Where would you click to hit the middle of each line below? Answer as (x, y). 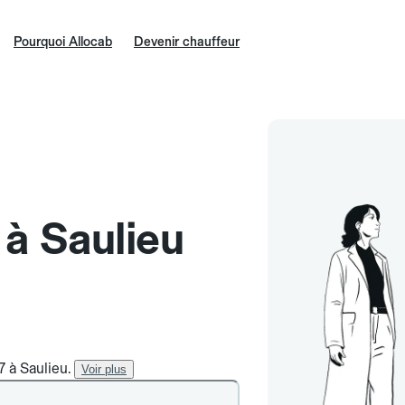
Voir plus (104, 369)
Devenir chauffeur (187, 42)
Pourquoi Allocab (63, 42)
